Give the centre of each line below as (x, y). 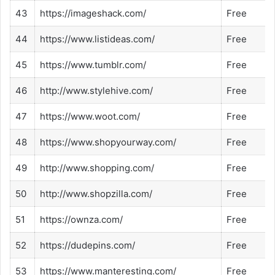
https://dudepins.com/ (87, 246)
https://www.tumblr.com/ (93, 65)
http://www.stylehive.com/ (96, 91)
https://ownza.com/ (81, 220)
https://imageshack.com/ (93, 14)
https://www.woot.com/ (90, 117)
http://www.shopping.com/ (97, 168)
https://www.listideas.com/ (97, 39)
